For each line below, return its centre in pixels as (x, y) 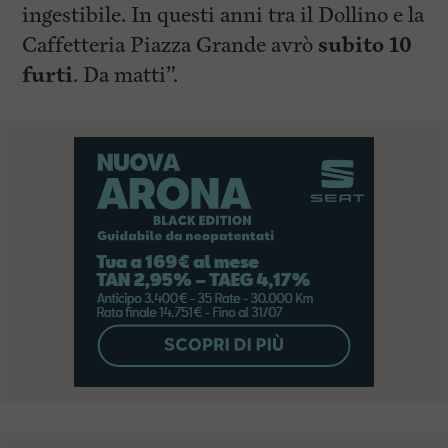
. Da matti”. (126, 75)
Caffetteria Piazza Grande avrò (170, 45)
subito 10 (365, 45)
